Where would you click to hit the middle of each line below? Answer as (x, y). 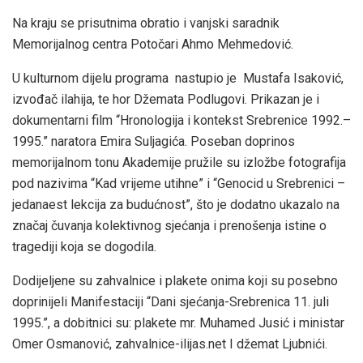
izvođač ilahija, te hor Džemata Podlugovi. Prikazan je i (166, 100)
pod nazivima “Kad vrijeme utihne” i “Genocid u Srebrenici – (179, 184)
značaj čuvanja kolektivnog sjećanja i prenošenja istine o (169, 226)
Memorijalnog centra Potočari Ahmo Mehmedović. (153, 45)
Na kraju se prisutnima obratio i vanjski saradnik (146, 23)
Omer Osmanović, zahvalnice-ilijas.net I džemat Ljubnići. (170, 344)
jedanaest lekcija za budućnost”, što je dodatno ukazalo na (176, 205)
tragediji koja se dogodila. (84, 247)
